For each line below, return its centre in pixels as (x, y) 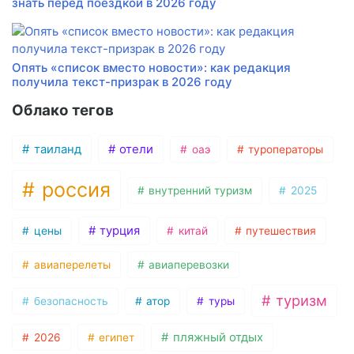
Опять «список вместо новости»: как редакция (151, 68)
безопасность (69, 301)
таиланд (56, 150)
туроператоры (284, 150)
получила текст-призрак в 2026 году (122, 82)
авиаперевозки (188, 265)
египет (115, 338)
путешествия (280, 231)
